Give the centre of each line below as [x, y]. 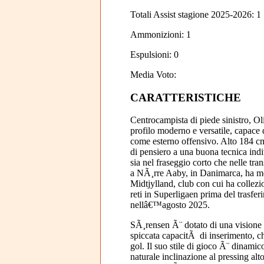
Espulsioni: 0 [154, 54]
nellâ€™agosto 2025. [170, 205]
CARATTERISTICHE [185, 97]
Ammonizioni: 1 [160, 34]
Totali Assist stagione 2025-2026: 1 [195, 14]
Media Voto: [153, 74]
